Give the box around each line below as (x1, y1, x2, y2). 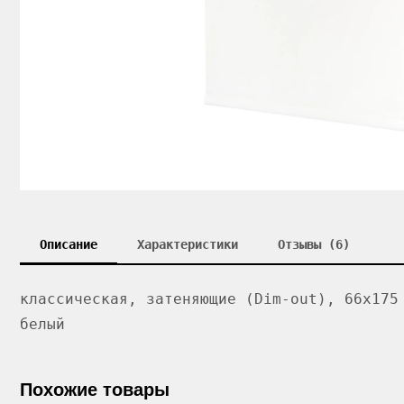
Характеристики (137, 237, 238, 252)
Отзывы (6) (278, 237, 350, 252)
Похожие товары (20, 380, 170, 399)
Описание (40, 237, 97, 252)
